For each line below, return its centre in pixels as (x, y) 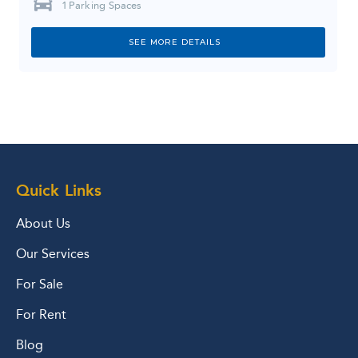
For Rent (41, 314)
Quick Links (59, 190)
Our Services (53, 253)
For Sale (40, 284)
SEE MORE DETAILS (174, 42)
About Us (43, 223)
